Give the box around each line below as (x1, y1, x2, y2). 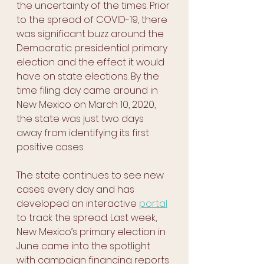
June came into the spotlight (16, 239, 153, 253)
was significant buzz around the (16, 27, 166, 41)
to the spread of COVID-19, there (16, 13, 170, 27)
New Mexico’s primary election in (16, 225, 168, 239)
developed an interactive (16, 197, 139, 210)
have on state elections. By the (16, 70, 161, 83)
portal (139, 197, 167, 210)
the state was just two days (16, 112, 146, 126)
